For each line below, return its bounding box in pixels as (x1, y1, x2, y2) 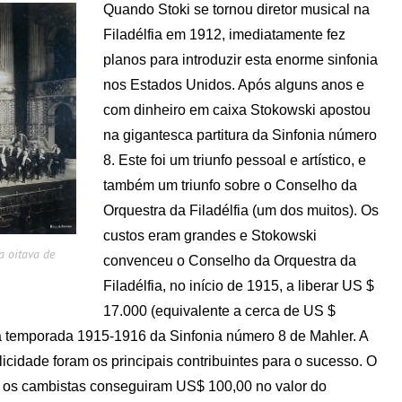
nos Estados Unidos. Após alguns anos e (103, 76, 364, 92)
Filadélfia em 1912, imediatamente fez (103, 26, 345, 42)
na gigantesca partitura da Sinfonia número (103, 127, 377, 143)
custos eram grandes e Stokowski (103, 227, 317, 243)
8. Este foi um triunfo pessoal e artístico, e (103, 152, 366, 168)
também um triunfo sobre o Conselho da (103, 177, 357, 193)
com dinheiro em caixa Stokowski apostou (103, 101, 371, 118)
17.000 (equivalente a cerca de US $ (103, 302, 336, 319)
